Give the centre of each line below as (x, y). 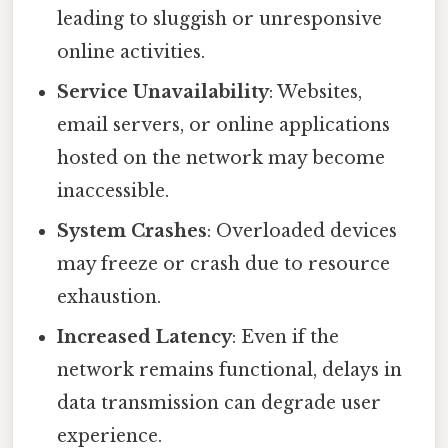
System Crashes (132, 230)
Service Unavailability (163, 91)
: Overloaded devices (302, 230)
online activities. (131, 51)
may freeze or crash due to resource (224, 263)
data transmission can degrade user (219, 402)
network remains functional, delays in (230, 369)
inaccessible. (113, 190)
